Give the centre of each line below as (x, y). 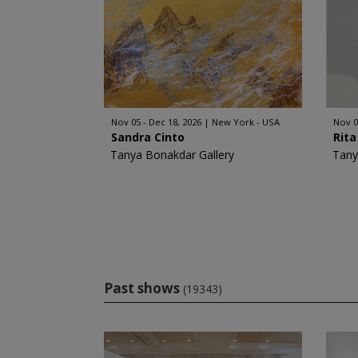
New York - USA (245, 122)
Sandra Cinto (147, 137)
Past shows (141, 288)
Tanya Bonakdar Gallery (172, 155)
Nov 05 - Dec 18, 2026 (156, 122)
